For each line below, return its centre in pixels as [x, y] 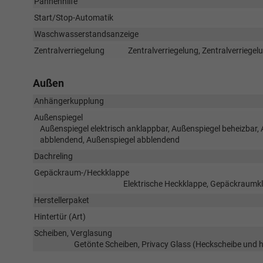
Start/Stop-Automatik [74, 18]
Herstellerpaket [62, 200]
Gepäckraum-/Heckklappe [82, 173]
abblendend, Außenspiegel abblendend [110, 140]
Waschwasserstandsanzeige [86, 34]
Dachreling [53, 156]
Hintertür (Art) [60, 217]
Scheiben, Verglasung [73, 233]
